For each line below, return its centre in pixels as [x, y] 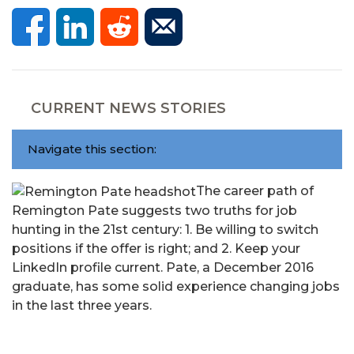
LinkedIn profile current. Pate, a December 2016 [163, 267]
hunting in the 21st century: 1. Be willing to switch [165, 229]
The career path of [255, 191]
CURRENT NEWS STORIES [128, 108]
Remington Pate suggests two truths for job [154, 210]
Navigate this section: [92, 149]
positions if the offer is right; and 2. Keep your [156, 248]
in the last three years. [82, 305]
